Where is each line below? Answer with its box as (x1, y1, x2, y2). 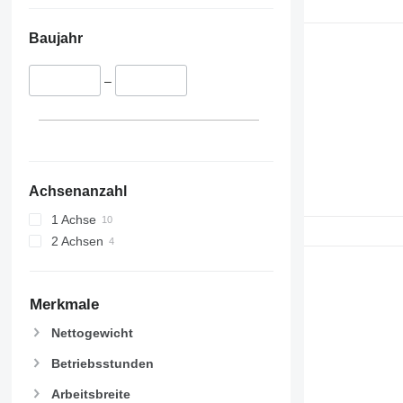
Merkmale (29, 295, 99, 313)
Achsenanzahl (28, 183, 127, 199)
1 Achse (50, 211, 96, 227)
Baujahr (28, 31, 83, 47)
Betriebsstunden (50, 355, 154, 371)
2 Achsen (50, 233, 103, 248)
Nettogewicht (50, 325, 133, 340)
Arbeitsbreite (50, 386, 130, 401)
